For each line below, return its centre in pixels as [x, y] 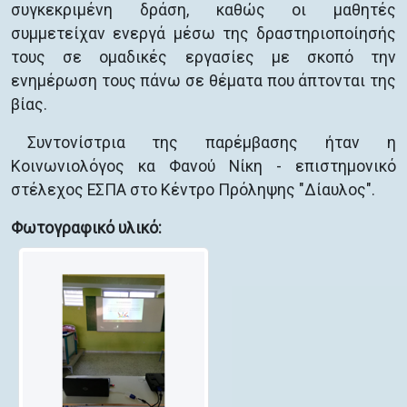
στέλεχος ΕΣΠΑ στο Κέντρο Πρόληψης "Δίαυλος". [193, 190]
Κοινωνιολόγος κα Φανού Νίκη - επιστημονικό [203, 166]
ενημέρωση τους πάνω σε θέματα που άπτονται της [203, 81]
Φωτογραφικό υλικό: [86, 228]
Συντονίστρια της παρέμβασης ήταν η [211, 143]
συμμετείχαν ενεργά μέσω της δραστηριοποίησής [203, 34]
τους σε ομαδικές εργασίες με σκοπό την [203, 57]
